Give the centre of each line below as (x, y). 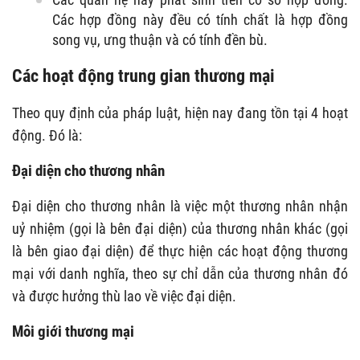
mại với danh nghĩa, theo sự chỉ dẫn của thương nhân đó (180, 273)
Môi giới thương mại (73, 331)
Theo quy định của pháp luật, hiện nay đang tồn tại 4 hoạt (180, 112)
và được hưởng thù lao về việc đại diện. (124, 296)
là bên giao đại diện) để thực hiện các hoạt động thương (180, 251)
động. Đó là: (47, 135)
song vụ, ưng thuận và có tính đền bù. (160, 39)
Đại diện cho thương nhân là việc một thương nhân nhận (180, 206)
